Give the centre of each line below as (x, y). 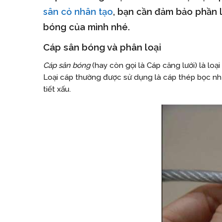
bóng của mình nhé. (86, 27)
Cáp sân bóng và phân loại (102, 47)
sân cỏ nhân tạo (78, 12)
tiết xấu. (57, 89)
